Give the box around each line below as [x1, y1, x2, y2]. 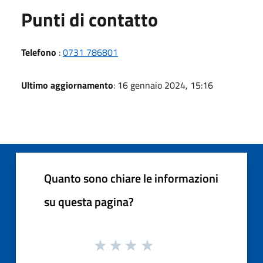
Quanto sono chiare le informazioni [44, 168, 218, 187]
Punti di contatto [21, 5, 158, 33]
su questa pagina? [44, 192, 134, 211]
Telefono [21, 45, 56, 59]
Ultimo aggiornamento [21, 77, 113, 92]
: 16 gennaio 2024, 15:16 [113, 77, 213, 92]
